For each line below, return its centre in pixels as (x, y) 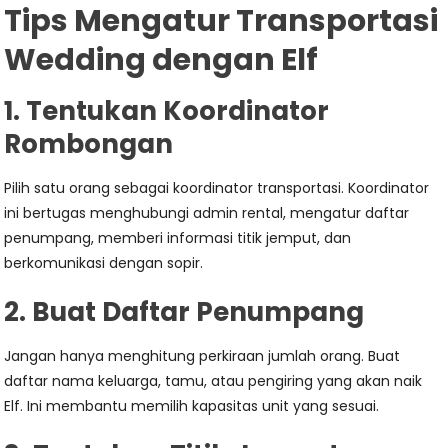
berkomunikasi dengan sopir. (104, 263)
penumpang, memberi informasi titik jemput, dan (178, 238)
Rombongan (89, 144)
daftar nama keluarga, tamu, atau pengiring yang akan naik (213, 381)
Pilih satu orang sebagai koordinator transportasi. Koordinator (217, 188)
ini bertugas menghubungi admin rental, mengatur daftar (207, 213)
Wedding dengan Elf (161, 60)
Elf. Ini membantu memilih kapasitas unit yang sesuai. (192, 406)
